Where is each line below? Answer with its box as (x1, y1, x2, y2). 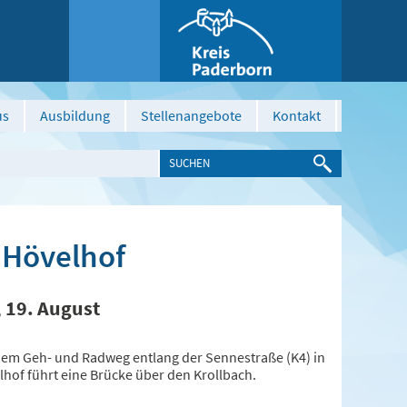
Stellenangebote (141, 106, 242, 124)
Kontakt (273, 106, 321, 124)
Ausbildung (40, 106, 110, 124)
